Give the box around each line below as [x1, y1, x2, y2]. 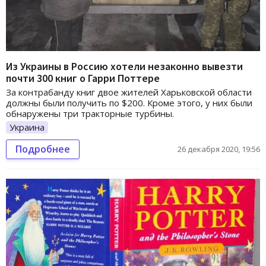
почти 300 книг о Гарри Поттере [6, 71, 160, 85]
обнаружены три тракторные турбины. [6, 107, 174, 119]
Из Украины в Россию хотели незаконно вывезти [6, 59, 243, 73]
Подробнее [15, 142, 70, 156]
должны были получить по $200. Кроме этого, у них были [6, 96, 252, 109]
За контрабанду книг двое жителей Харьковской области [6, 85, 252, 98]
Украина [9, 121, 45, 133]
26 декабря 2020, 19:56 [178, 144, 260, 155]
